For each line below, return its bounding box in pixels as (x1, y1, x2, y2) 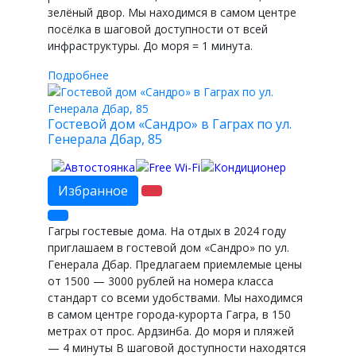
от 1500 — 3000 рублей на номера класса (48, 273, 273, 288)
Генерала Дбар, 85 (48, 130, 162, 148)
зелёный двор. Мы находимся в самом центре (48, 4, 296, 20)
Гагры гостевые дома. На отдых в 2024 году (48, 222, 286, 238)
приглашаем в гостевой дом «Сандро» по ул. (48, 239, 289, 255)
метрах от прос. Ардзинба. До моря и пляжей (48, 323, 294, 339)
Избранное (58, 181, 128, 199)
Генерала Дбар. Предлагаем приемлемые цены (48, 256, 302, 272)
